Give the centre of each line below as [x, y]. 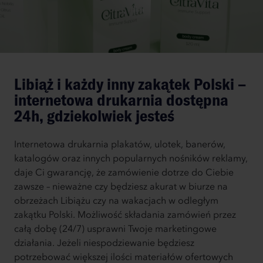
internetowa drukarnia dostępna [121, 100]
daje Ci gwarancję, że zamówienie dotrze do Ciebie [124, 173]
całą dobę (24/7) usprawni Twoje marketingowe [115, 230]
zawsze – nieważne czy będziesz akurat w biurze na [121, 188]
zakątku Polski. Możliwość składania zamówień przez [125, 216]
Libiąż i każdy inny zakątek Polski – [130, 84]
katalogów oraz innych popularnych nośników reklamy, [131, 159]
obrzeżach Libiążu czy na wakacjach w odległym [116, 202]
